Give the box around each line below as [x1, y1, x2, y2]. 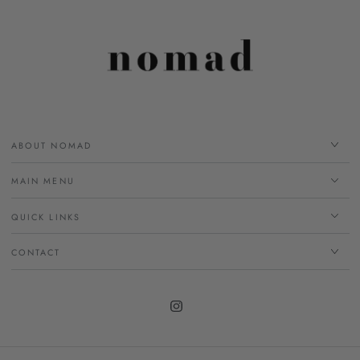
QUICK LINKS [10, 210, 81, 223]
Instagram [175, 308, 221, 323]
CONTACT [10, 245, 61, 259]
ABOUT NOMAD [10, 138, 92, 152]
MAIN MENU [10, 174, 75, 188]
